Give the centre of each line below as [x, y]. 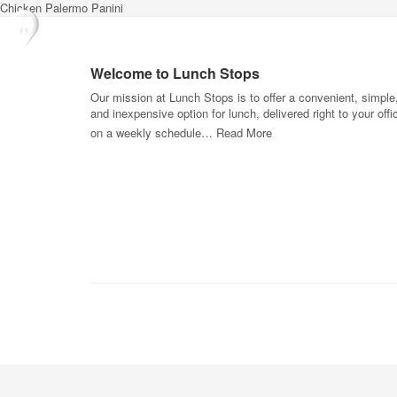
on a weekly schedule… [153, 132]
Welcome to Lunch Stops [175, 73]
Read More [244, 132]
